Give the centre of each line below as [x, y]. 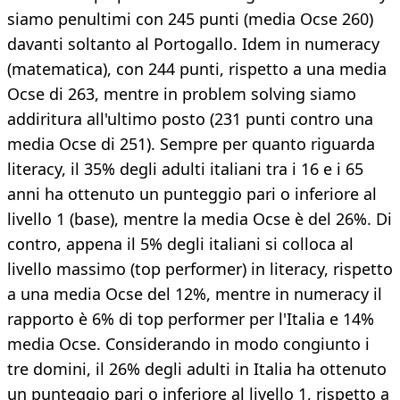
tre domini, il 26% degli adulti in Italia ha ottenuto [197, 369]
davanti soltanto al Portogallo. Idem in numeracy [193, 44]
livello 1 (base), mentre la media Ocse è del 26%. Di [200, 219]
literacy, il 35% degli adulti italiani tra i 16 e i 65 [185, 169]
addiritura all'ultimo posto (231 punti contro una [190, 119]
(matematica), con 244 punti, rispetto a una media [197, 69]
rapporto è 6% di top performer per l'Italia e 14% [191, 319]
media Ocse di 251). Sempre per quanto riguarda [191, 144]
